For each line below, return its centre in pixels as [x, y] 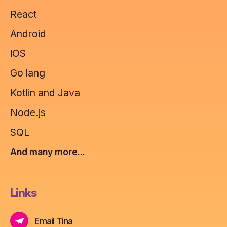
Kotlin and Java [45, 93]
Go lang [28, 73]
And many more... [48, 152]
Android [28, 34]
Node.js [28, 112]
